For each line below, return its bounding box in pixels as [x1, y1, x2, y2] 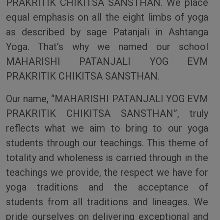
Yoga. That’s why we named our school [6, 40, 208, 53]
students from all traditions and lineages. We [6, 195, 208, 208]
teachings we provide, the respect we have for [6, 166, 208, 178]
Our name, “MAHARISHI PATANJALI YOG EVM [6, 92, 208, 105]
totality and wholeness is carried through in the [6, 151, 208, 164]
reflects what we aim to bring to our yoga [6, 122, 208, 134]
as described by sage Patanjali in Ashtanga [6, 26, 208, 38]
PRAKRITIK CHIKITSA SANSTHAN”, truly [6, 107, 208, 119]
